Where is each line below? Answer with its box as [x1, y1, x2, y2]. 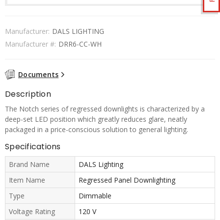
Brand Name [9, 159, 50, 169]
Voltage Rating [9, 206, 55, 216]
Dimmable [78, 191, 111, 200]
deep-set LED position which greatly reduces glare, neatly [5, 114, 187, 124]
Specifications [5, 140, 61, 152]
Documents [18, 70, 59, 79]
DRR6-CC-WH [58, 39, 102, 49]
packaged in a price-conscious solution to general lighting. [5, 124, 188, 134]
